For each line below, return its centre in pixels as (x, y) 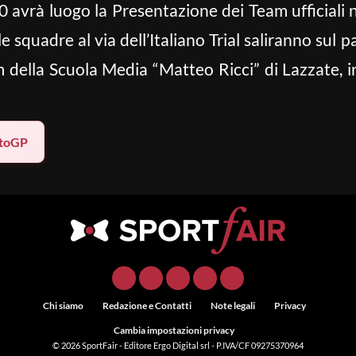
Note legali (232, 306)
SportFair (101, 345)
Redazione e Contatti (147, 306)
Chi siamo (63, 306)
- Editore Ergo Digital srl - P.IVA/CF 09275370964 (211, 345)
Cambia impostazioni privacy (174, 330)
